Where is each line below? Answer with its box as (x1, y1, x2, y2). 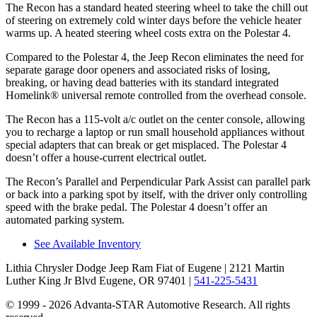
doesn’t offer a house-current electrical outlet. (6, 151, 207, 164)
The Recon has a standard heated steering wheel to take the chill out (6, 1, 308, 14)
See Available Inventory (34, 238, 141, 250)
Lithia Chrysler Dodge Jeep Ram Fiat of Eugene (6, 262, 221, 275)
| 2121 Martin (221, 262, 284, 275)
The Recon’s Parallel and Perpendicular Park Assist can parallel (6, 175, 291, 188)
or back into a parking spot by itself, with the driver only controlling (6, 188, 307, 201)
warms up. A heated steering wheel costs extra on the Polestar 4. (6, 27, 291, 40)
